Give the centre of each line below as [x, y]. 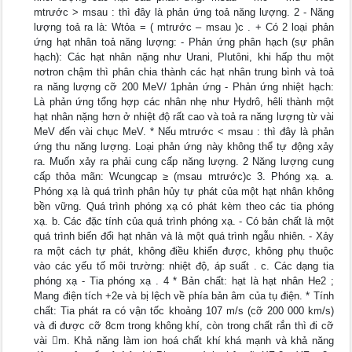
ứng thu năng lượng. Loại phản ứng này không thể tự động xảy [184, 147]
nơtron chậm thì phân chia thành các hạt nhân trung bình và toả [184, 72]
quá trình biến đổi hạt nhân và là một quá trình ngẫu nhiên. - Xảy [184, 236]
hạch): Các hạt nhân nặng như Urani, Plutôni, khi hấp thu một [184, 57]
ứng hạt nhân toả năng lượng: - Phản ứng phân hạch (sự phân [184, 42]
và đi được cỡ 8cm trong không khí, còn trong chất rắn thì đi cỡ [184, 326]
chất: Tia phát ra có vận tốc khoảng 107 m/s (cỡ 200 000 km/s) [184, 311]
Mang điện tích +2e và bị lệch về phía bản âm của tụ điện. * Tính [184, 296]
